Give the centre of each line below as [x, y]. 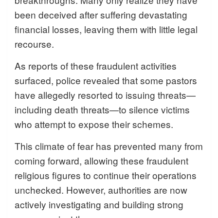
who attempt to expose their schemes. [94, 124]
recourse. [34, 43]
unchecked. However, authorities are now [101, 189]
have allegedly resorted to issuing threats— [105, 94]
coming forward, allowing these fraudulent [101, 160]
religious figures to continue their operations [106, 175]
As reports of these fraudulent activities [96, 65]
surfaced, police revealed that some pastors [106, 80]
